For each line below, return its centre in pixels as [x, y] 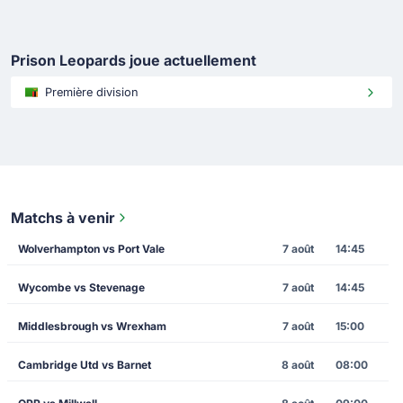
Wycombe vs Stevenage [81, 288]
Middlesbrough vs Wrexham [92, 327]
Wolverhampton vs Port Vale [91, 249]
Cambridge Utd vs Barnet [85, 365]
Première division [92, 93]
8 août [298, 365]
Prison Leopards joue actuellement [134, 61]
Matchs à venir [63, 218]
